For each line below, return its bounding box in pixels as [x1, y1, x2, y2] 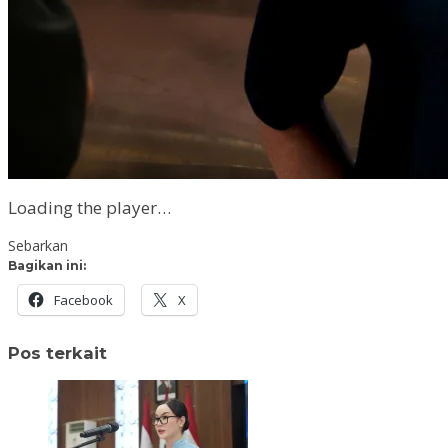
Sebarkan [8, 236, 68, 255]
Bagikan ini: [8, 258, 86, 273]
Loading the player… [8, 196, 171, 219]
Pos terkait [8, 343, 107, 364]
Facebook [54, 291, 113, 309]
